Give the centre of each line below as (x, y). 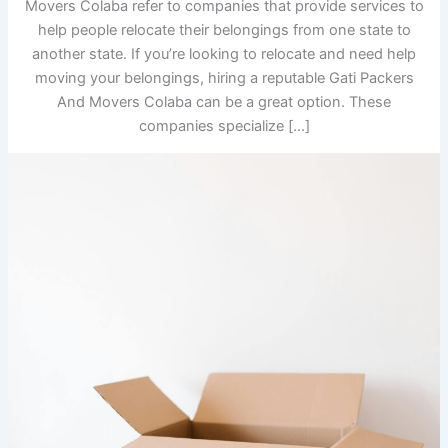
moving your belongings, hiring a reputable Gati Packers (224, 78)
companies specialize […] (224, 126)
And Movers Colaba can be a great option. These (224, 102)
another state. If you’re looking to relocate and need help (224, 54)
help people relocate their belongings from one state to (224, 30)
